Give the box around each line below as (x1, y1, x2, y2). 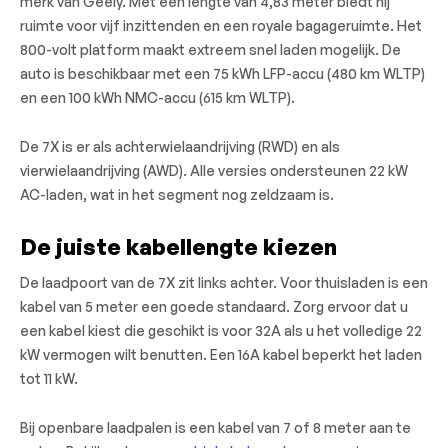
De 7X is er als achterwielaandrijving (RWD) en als (20, 137, 340, 155)
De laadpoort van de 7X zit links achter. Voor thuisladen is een (20, 273, 428, 291)
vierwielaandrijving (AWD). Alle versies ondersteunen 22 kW (20, 161, 408, 179)
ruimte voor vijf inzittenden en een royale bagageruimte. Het (20, 17, 422, 34)
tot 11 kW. (20, 369, 78, 387)
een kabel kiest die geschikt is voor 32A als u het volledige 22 (20, 321, 422, 339)
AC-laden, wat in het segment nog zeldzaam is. (20, 185, 334, 203)
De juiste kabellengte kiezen (20, 232, 337, 260)
